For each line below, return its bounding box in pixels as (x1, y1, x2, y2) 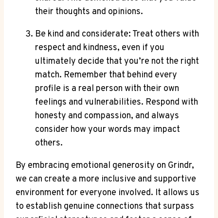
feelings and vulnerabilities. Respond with (35, 96, 198, 108)
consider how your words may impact (35, 124, 180, 135)
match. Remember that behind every (35, 69, 177, 81)
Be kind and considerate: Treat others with (35, 28, 199, 40)
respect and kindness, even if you (35, 42, 164, 54)
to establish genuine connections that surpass (16, 200, 194, 212)
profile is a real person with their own (35, 83, 179, 94)
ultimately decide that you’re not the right (35, 55, 199, 67)
